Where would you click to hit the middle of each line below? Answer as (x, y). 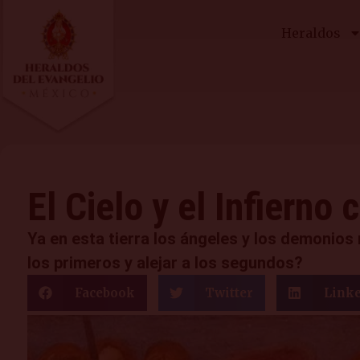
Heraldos (311, 33)
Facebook (104, 292)
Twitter (229, 292)
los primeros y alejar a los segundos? (165, 263)
